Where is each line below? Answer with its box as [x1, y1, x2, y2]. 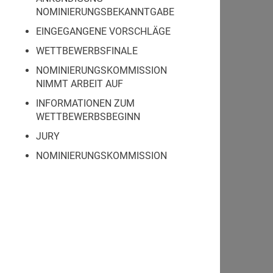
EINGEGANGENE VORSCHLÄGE [36, 26, 171, 37]
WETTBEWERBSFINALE [36, 45, 138, 57]
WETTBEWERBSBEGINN [36, 111, 140, 122]
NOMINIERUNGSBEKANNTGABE [36, 6, 174, 18]
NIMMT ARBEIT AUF [36, 78, 123, 90]
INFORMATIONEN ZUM [36, 97, 135, 109]
